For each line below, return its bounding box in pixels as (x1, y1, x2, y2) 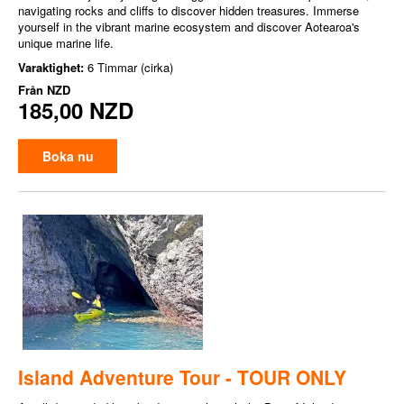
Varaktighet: (18, 59, 87, 76)
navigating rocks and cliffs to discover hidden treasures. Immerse (18, 2, 359, 19)
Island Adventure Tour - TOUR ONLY (18, 363, 346, 390)
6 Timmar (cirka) (87, 59, 173, 76)
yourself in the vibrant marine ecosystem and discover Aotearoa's (18, 18, 360, 35)
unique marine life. (18, 34, 114, 51)
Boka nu (41, 147, 94, 165)
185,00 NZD (18, 95, 133, 125)
